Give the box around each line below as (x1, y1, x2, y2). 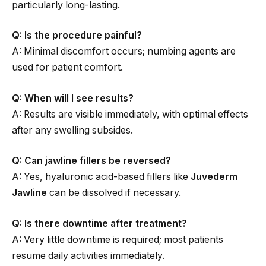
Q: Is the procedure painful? (12, 30, 142, 42)
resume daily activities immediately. (12, 249, 164, 261)
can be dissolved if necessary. (47, 187, 181, 199)
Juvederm (191, 171, 237, 183)
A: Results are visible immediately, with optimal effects (12, 108, 248, 120)
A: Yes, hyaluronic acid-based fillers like (12, 171, 191, 183)
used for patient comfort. (12, 62, 123, 74)
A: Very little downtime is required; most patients (12, 233, 223, 245)
